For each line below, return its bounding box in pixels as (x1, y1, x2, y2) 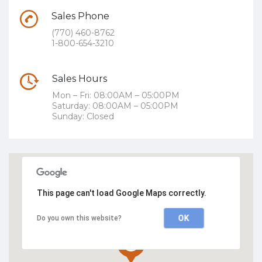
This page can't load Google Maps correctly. (36, 188, 206, 198)
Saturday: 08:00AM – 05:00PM (52, 100, 178, 111)
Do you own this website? (36, 213, 122, 222)
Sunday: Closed (52, 111, 114, 122)
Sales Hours (52, 73, 107, 84)
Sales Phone (51, 10, 109, 22)
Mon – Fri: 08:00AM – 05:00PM (52, 89, 180, 101)
